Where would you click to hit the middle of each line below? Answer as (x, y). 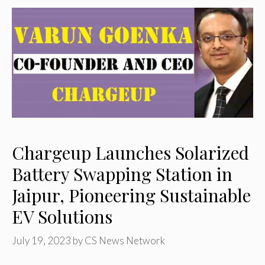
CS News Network (125, 241)
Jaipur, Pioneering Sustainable (131, 195)
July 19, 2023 (41, 241)
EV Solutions (62, 216)
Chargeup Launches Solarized (130, 152)
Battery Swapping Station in (122, 174)
